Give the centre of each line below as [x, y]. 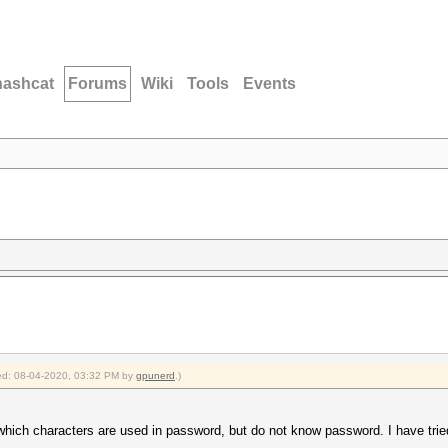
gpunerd [155, 375]
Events [269, 83]
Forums [97, 83]
